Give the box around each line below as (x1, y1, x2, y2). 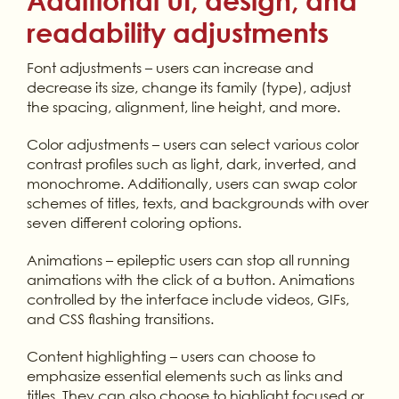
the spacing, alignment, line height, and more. (26, 97, 340, 116)
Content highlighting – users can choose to (26, 346, 315, 365)
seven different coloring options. (26, 213, 241, 232)
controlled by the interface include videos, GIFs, (26, 289, 349, 308)
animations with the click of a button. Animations (26, 270, 354, 289)
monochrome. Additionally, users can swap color (26, 174, 357, 192)
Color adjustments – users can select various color (26, 134, 359, 153)
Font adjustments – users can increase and (26, 58, 313, 77)
